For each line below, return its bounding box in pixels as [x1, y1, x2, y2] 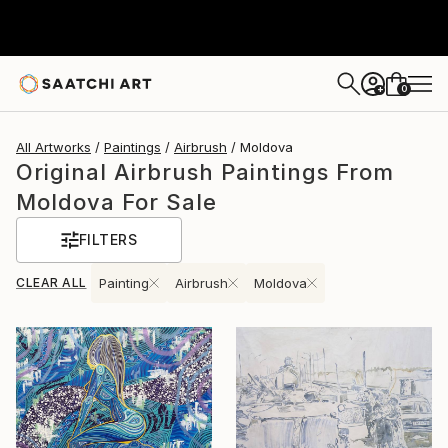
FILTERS [78, 231, 138, 248]
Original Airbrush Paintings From [16, 159, 394, 185]
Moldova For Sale [16, 189, 217, 215]
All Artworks [16, 139, 91, 155]
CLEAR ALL [16, 275, 87, 290]
